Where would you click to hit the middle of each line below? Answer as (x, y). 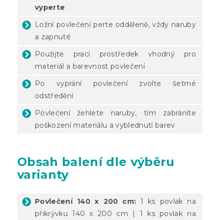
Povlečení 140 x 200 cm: (86, 201)
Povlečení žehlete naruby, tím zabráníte (115, 113)
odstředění (54, 96)
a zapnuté (53, 37)
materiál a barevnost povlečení (90, 66)
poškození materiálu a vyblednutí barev (105, 125)
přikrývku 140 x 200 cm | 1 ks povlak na (115, 213)
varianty (43, 174)
